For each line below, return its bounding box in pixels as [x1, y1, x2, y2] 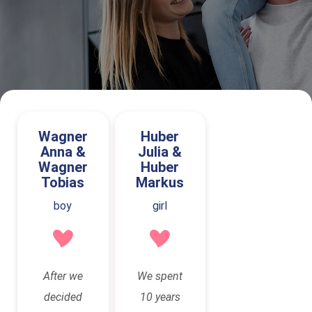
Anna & [40, 143, 86, 160]
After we [42, 270, 83, 283]
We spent [137, 270, 183, 283]
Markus [136, 174, 185, 191]
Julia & [138, 143, 182, 160]
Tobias [41, 174, 85, 191]
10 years [139, 290, 180, 304]
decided [43, 290, 82, 304]
